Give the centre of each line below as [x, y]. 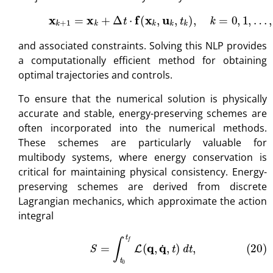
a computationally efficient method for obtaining [143, 61]
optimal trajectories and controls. [95, 75]
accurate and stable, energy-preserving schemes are [143, 113]
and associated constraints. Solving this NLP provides [143, 46]
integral [36, 215]
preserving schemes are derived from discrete [143, 186]
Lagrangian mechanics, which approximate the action [143, 201]
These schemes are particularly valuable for [143, 142]
